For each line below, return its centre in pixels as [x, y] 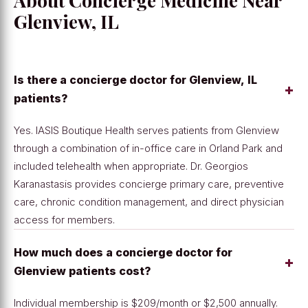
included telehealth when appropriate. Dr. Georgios [131, 166]
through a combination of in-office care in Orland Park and [148, 148]
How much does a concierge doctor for [123, 253]
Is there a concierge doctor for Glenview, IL [135, 80]
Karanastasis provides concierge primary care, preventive [149, 184]
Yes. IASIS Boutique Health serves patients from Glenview [146, 131]
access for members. [64, 220]
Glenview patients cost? [82, 271]
